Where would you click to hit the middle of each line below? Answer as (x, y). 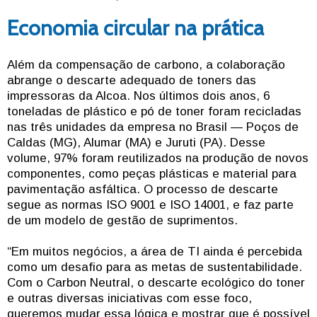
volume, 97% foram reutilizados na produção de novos (158, 158)
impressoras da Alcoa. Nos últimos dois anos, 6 (138, 96)
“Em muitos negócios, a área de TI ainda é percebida (155, 252)
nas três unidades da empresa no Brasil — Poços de (153, 127)
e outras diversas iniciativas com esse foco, (129, 299)
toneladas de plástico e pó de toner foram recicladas (154, 112)
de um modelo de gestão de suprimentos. (122, 221)
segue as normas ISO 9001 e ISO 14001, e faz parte (150, 205)
